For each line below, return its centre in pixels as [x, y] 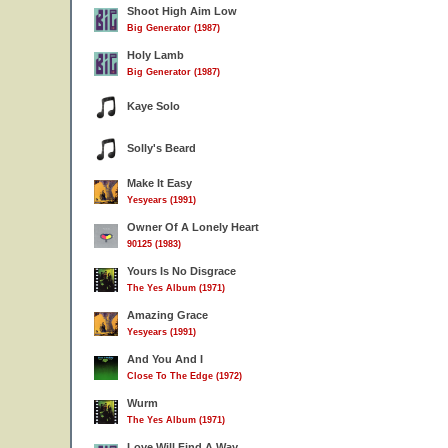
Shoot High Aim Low [182, 11]
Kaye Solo [153, 106]
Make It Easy [159, 183]
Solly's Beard [161, 148]
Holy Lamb [155, 55]
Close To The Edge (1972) [184, 376]
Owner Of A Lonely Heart [193, 227]
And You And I [165, 359]
